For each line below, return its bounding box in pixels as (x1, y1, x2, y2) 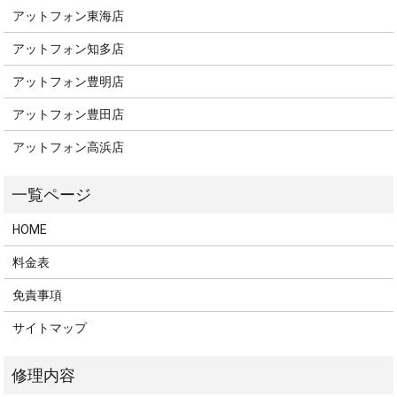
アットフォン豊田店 (12, 106, 125, 121)
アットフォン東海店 (12, 8, 125, 23)
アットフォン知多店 (12, 41, 125, 56)
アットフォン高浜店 (12, 139, 125, 154)
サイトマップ (12, 320, 88, 335)
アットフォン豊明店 (12, 74, 125, 89)
